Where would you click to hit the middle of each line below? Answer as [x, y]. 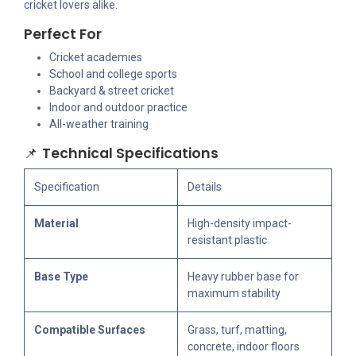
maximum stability [234, 294]
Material [56, 224]
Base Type [61, 277]
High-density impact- [240, 224]
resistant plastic [227, 240]
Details [205, 187]
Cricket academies [96, 58]
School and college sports [113, 74]
